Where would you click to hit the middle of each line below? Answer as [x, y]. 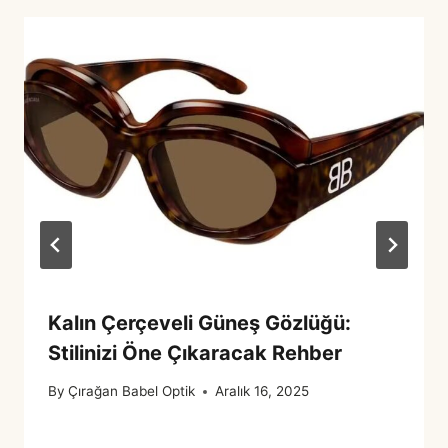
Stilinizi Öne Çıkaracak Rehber [195, 352]
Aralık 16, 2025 [262, 391]
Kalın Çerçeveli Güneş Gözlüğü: [199, 322]
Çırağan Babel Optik [132, 391]
